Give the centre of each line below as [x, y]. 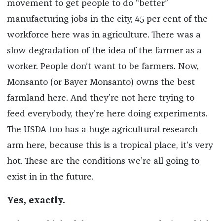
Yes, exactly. [36, 201]
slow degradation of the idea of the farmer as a [104, 51]
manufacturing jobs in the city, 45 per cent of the [107, 19]
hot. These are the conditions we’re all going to [103, 162]
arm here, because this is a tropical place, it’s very [110, 146]
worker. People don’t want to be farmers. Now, [103, 67]
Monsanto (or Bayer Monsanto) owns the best [101, 83]
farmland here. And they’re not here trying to [100, 98]
